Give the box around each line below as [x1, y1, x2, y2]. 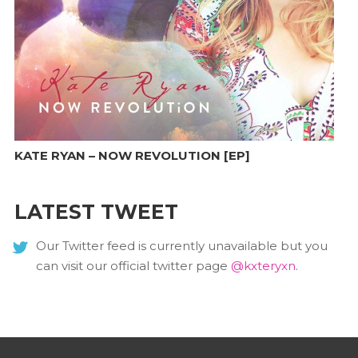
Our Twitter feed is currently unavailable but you [35, 237, 328, 253]
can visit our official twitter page [35, 257, 231, 273]
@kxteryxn [230, 257, 296, 273]
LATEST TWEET [14, 199, 178, 224]
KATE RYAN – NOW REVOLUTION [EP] [14, 148, 250, 164]
